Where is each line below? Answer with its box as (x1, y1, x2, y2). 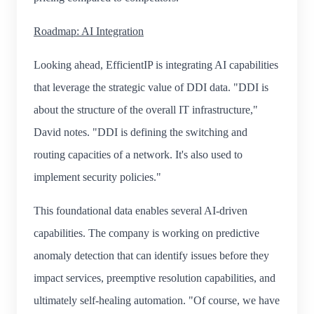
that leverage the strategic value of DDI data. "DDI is (34, 81, 268, 93)
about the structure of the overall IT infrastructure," (34, 103, 258, 116)
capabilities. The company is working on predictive (34, 226, 259, 239)
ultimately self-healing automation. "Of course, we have (34, 294, 280, 306)
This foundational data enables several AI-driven (34, 204, 247, 217)
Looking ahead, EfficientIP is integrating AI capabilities (34, 58, 278, 71)
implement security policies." (34, 170, 161, 183)
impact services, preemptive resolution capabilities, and (34, 271, 275, 284)
